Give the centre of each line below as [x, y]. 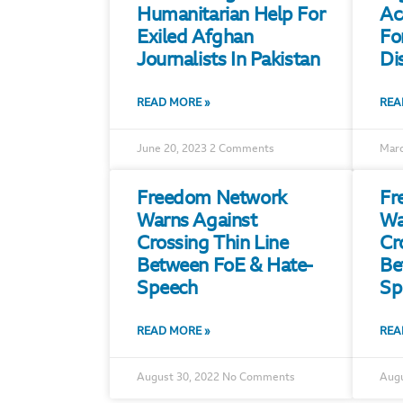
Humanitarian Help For [231, 16]
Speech [167, 289]
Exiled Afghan [195, 38]
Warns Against [197, 222]
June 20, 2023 [173, 149]
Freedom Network [212, 199]
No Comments [259, 378]
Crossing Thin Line [213, 244]
